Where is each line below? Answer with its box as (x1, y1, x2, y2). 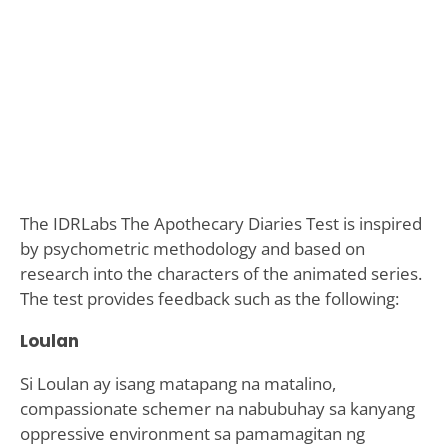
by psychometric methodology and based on (19, 236, 365, 260)
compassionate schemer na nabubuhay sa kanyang (19, 396, 415, 420)
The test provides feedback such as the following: (19, 286, 399, 310)
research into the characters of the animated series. (19, 261, 422, 285)
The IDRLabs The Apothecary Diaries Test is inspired (19, 211, 422, 235)
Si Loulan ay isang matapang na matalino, (19, 371, 336, 395)
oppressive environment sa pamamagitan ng (19, 421, 365, 445)
